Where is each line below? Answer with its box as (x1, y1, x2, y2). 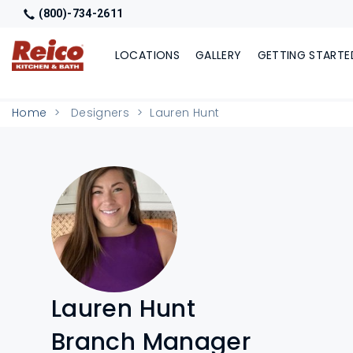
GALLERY (195, 47, 242, 63)
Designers (70, 105, 130, 121)
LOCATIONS (114, 47, 180, 63)
